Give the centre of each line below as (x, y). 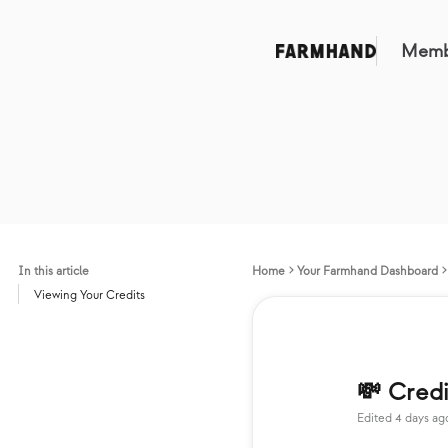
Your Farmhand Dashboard (367, 271)
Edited (374, 418)
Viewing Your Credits (89, 295)
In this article (53, 271)
